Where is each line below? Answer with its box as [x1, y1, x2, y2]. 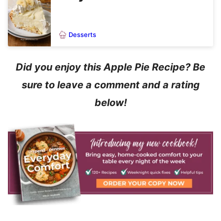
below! [94, 97, 127, 109]
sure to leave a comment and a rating [21, 79, 200, 91]
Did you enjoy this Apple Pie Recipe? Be [16, 61, 205, 74]
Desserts [69, 30, 96, 38]
